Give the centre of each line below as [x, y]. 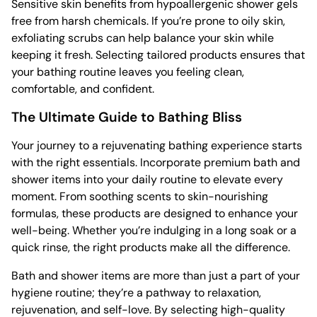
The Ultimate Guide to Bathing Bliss [127, 117]
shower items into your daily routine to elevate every [147, 180]
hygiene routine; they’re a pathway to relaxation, [136, 293]
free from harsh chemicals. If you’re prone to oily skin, [148, 21]
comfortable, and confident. [83, 89]
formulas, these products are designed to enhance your [155, 214]
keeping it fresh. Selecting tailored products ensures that [158, 55]
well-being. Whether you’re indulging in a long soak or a [154, 231]
